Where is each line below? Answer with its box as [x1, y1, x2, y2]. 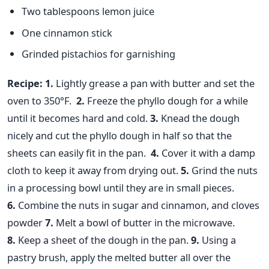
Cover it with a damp [159, 146, 255, 160]
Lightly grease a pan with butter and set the [53, 76, 255, 91]
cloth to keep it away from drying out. [7, 163, 178, 178]
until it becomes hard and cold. [7, 111, 148, 125]
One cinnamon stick [22, 25, 112, 40]
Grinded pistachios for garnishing [22, 47, 175, 61]
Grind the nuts [189, 163, 258, 178]
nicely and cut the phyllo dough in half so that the [7, 128, 232, 143]
